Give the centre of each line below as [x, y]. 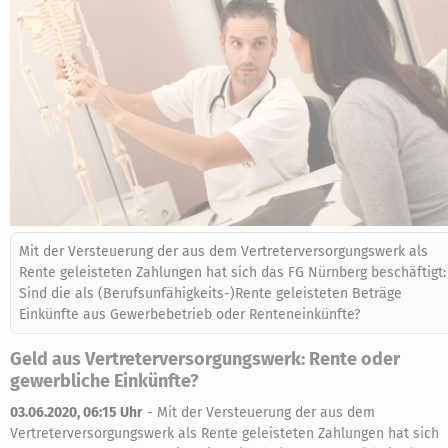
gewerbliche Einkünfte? [104, 381]
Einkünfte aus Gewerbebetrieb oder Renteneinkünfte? [189, 314]
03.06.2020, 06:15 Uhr [76, 412]
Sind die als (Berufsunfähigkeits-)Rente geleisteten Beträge [210, 293]
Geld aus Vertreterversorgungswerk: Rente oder [205, 359]
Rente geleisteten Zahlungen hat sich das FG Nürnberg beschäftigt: [232, 272]
